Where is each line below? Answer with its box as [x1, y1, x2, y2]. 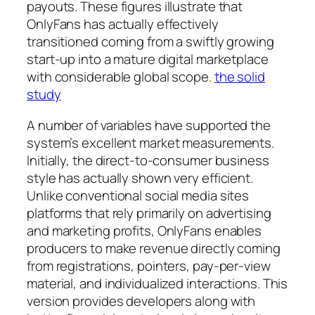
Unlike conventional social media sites [27, 186, 250, 205]
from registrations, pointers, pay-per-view [27, 256, 271, 275]
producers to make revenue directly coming [27, 238, 281, 257]
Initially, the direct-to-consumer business [27, 150, 269, 169]
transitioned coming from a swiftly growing [27, 32, 274, 51]
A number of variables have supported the [27, 115, 271, 134]
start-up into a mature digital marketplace [27, 50, 269, 69]
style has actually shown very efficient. [27, 168, 253, 187]
